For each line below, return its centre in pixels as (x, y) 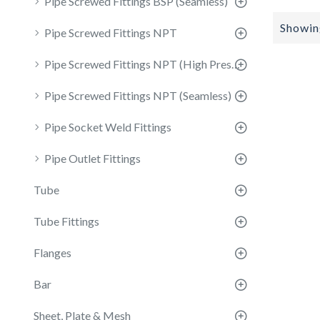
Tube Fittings (66, 221)
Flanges (52, 252)
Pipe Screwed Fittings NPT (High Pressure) (236, 64)
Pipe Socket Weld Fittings (108, 127)
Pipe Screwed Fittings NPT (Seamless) (138, 95)
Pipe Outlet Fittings (92, 158)
